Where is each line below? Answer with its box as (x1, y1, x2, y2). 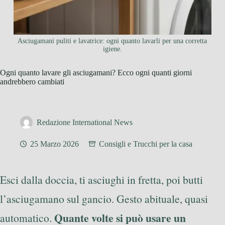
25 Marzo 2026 (30, 140, 79, 149)
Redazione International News (37, 118, 133, 127)
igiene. (102, 45, 122, 53)
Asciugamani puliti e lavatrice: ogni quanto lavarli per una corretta (18, 37, 207, 45)
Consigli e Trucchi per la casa (99, 140, 192, 149)
